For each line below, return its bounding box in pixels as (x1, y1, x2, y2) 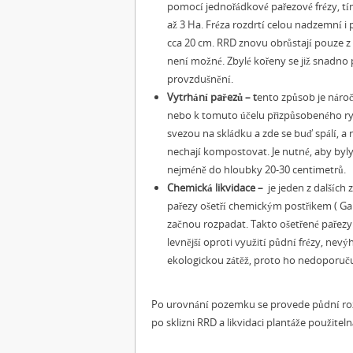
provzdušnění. (167, 72, 233, 86)
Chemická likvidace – (167, 180, 268, 195)
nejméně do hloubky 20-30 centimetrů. (167, 162, 346, 176)
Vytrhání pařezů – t (167, 90, 257, 104)
